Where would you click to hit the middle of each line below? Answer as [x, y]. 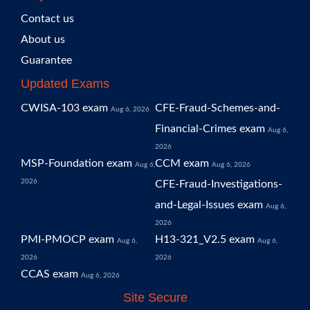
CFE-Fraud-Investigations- [219, 184]
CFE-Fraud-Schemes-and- [218, 108]
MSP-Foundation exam [76, 163]
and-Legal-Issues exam [209, 205]
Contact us [47, 19]
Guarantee [46, 60]
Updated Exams [65, 84]
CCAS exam [49, 274]
